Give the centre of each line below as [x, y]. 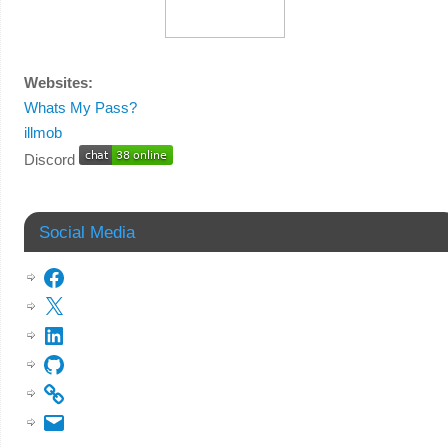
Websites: [58, 82]
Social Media [86, 231]
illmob [42, 132]
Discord [51, 159]
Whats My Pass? [80, 107]
